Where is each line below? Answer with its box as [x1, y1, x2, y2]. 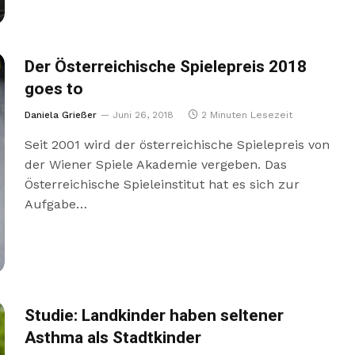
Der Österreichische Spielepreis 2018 [24, 54, 307, 79]
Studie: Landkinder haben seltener [24, 303, 284, 328]
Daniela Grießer [24, 109, 97, 120]
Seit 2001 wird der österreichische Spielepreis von [24, 136, 330, 152]
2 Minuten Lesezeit [200, 109, 292, 120]
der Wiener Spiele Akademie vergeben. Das [24, 156, 287, 172]
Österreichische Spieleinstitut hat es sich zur [24, 176, 300, 192]
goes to [24, 76, 83, 101]
